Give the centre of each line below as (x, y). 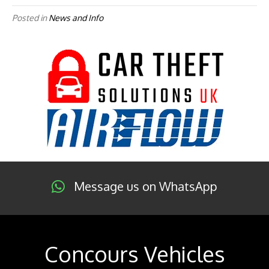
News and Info (76, 18)
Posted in (30, 18)
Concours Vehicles (134, 254)
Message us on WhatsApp (146, 186)
